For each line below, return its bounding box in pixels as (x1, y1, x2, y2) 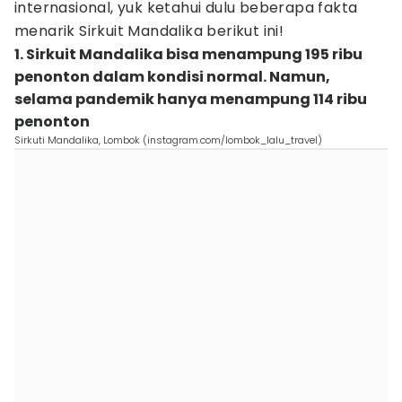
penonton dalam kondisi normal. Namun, (14, 66, 330, 87)
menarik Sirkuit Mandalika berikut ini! (14, 21, 284, 41)
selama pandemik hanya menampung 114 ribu (14, 89, 367, 109)
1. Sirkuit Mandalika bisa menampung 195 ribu (14, 44, 363, 65)
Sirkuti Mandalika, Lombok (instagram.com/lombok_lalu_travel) (14, 133, 322, 147)
